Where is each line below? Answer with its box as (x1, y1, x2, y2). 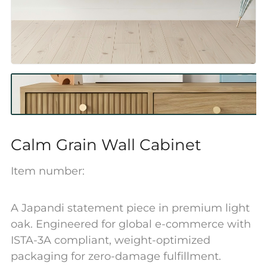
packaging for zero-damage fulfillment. (10, 250, 221, 263)
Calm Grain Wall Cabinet (10, 135, 201, 154)
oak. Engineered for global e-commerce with (10, 218, 251, 231)
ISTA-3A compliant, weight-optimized (10, 234, 210, 247)
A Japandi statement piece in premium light (10, 201, 250, 215)
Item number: (10, 164, 85, 178)
